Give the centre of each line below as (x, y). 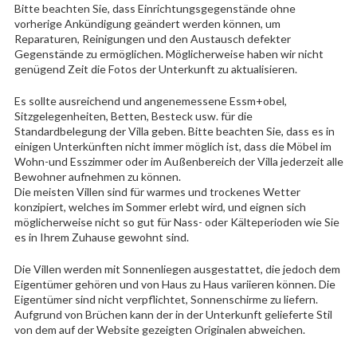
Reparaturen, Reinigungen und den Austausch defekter (152, 38)
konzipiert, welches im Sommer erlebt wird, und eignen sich (160, 206)
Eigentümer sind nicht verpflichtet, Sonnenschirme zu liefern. (166, 299)
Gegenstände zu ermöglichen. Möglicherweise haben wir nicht (169, 53)
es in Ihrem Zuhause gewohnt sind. (101, 237)
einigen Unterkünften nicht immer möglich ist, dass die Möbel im (173, 146)
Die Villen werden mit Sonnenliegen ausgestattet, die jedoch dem (177, 269)
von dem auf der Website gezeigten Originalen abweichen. (159, 329)
